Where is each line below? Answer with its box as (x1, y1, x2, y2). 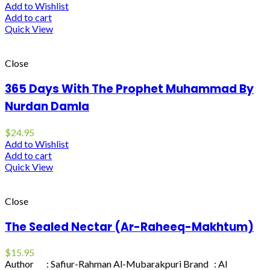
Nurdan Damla (5, 98, 89, 115)
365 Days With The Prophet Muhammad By (5, 81, 254, 98)
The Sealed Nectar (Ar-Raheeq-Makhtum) (5, 218, 254, 235)
